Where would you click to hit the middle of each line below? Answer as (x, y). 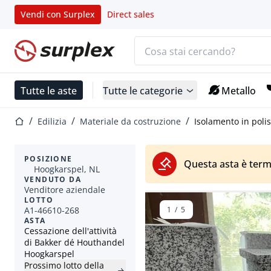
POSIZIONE (48, 159)
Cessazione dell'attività (70, 231)
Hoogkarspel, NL (67, 169)
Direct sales (131, 14)
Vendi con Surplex (58, 14)
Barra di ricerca (169, 43)
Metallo (239, 90)
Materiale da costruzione (130, 122)
